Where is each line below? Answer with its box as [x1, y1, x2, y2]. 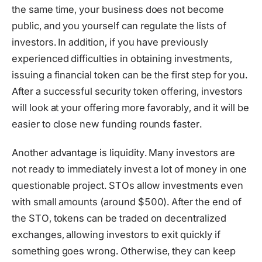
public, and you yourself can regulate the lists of [12, 19, 226, 32]
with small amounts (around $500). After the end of [12, 195, 242, 208]
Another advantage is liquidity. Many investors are [12, 146, 235, 158]
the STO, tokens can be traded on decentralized [12, 212, 226, 224]
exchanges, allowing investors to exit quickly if [12, 228, 220, 240]
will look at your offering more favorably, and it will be [12, 101, 250, 113]
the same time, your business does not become [12, 3, 224, 15]
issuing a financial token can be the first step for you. [12, 68, 248, 81]
